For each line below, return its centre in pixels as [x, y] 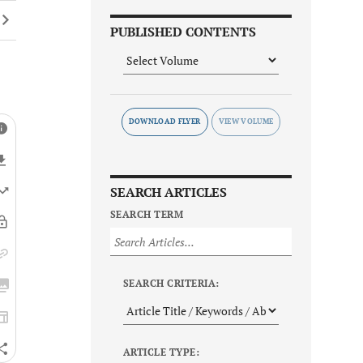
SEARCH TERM [147, 215]
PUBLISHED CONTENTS [183, 32]
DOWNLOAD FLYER [164, 122]
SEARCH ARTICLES [169, 192]
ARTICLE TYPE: [162, 352]
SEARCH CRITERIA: [171, 284]
